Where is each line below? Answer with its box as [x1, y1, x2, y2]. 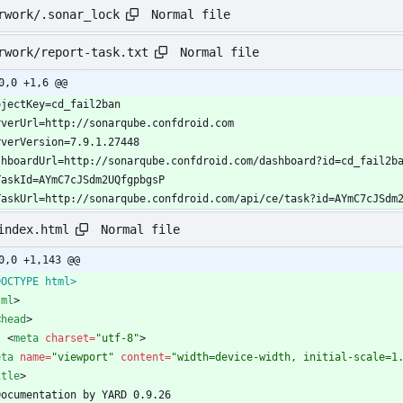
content [121, 351, 165, 364]
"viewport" [51, 351, 114, 364]
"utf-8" [95, 332, 139, 345]
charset [45, 332, 89, 345]
